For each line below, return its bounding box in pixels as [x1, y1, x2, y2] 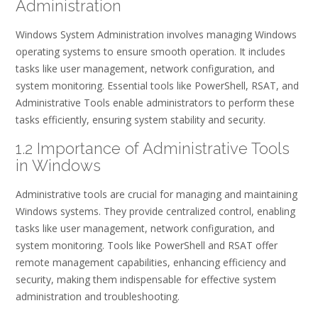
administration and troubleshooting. [16, 290, 180, 304]
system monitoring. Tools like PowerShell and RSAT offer [16, 238, 278, 253]
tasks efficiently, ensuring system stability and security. [16, 113, 265, 127]
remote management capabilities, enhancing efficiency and [16, 256, 286, 270]
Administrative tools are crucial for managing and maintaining [16, 187, 297, 202]
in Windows [16, 155, 101, 175]
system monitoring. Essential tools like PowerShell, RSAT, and [16, 79, 299, 93]
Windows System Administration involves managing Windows [16, 28, 297, 42]
